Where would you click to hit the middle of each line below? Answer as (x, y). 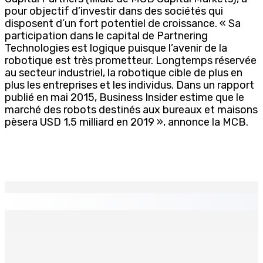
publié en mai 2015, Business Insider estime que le (124, 97)
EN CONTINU (40, 201)
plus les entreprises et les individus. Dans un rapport (129, 85)
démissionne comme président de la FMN (100, 240)
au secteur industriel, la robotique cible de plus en (124, 73)
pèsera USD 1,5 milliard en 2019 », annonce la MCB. (127, 122)
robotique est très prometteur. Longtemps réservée (131, 60)
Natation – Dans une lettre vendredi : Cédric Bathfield (127, 230)
